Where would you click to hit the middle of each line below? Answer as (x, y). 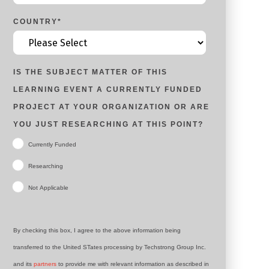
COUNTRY (35, 22)
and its (23, 264)
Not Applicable (48, 188)
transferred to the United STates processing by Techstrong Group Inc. (109, 247)
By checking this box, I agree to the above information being (97, 230)
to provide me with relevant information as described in (132, 264)
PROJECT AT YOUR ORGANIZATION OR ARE (111, 107)
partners (45, 264)
